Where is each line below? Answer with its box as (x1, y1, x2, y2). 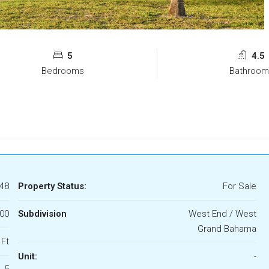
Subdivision (17, 208, 67, 219)
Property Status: (17, 180, 86, 192)
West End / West (188, 208, 256, 219)
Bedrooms (41, 65, 85, 76)
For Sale (222, 180, 256, 192)
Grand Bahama (197, 223, 256, 234)
